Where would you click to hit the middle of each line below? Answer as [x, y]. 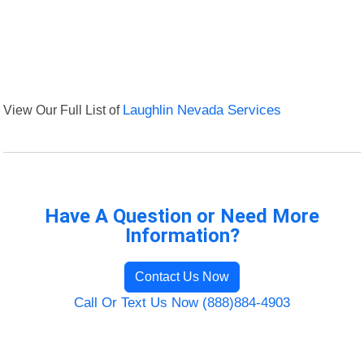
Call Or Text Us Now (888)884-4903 [182, 303]
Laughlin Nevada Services [202, 110]
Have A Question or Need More [182, 217]
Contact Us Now [182, 277]
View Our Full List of [63, 110]
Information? [182, 236]
